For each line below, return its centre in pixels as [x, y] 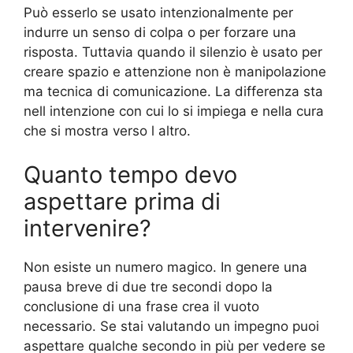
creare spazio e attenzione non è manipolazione [175, 72]
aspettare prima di [122, 201]
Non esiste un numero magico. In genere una [165, 267]
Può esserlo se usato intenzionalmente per [158, 13]
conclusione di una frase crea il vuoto [141, 306]
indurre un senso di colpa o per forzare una [160, 33]
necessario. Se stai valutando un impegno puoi [171, 326]
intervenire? [87, 228]
